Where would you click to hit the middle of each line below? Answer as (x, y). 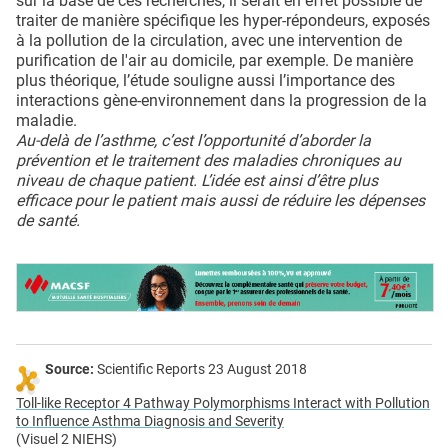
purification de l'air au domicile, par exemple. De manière (214, 61)
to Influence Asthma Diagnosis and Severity (150, 422)
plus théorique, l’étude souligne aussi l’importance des (205, 81)
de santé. (48, 221)
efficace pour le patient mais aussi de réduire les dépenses (220, 201)
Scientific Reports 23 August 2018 (200, 370)
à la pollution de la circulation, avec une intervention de (209, 41)
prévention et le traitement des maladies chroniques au (208, 161)
